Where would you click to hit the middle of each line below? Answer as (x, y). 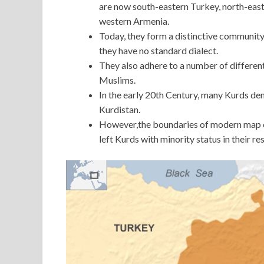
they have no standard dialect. (159, 51)
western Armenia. (134, 21)
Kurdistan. (120, 110)
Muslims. (117, 80)
